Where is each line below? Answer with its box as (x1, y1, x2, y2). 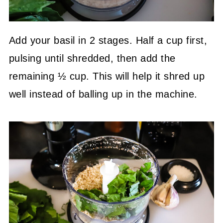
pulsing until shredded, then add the (8, 52, 176, 64)
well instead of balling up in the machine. (8, 88, 198, 100)
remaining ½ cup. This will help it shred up (8, 70, 205, 82)
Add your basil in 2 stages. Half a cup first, (8, 34, 208, 46)
